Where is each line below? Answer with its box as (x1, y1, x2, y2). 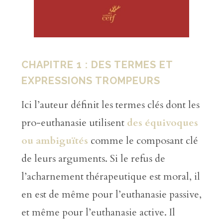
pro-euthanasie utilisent (21, 115, 127, 129)
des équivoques (126, 115, 198, 129)
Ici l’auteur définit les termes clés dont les (21, 98, 200, 111)
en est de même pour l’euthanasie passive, (21, 187, 202, 201)
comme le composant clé (88, 133, 198, 147)
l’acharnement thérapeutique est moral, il (21, 169, 200, 183)
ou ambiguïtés (21, 133, 88, 147)
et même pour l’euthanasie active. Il (21, 205, 175, 219)
